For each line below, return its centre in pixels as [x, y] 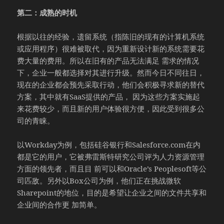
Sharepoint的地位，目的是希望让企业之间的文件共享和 [112, 192]
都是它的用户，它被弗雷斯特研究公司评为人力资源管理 [111, 156]
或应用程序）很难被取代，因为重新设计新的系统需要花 [111, 48]
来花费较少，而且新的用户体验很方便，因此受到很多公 [111, 108]
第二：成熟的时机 [47, 12]
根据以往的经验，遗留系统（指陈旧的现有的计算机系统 [111, 36]
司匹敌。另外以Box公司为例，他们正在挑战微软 [99, 180]
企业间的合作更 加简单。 [59, 204]
